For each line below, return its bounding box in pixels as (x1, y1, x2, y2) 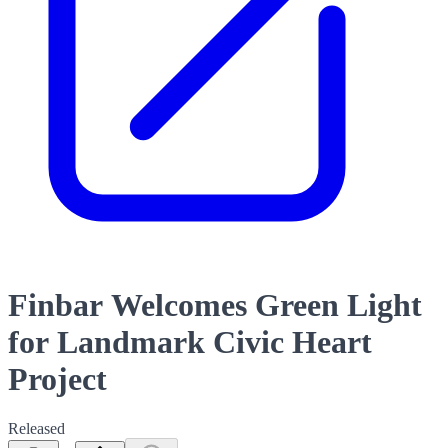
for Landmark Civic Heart (8, 324, 372, 361)
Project (8, 361, 107, 398)
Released (8, 419, 65, 437)
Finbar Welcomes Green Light (8, 287, 422, 324)
